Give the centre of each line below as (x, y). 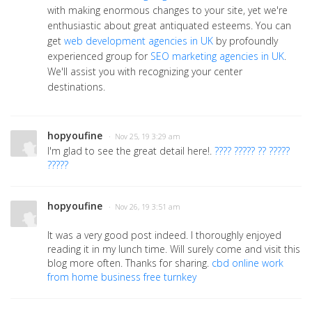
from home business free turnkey (122, 277)
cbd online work (248, 263)
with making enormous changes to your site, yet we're (167, 10)
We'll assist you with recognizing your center (145, 72)
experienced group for (99, 56)
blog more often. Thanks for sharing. (130, 263)
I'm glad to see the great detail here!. (131, 151)
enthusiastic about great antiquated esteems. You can (169, 26)
